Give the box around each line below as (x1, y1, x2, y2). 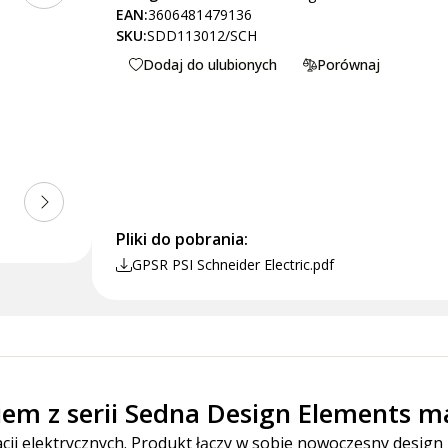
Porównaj (317, 55, 381, 74)
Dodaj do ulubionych (143, 55, 278, 74)
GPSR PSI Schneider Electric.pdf (132, 255, 335, 274)
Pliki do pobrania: (116, 228, 249, 250)
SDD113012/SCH (147, 26, 258, 45)
